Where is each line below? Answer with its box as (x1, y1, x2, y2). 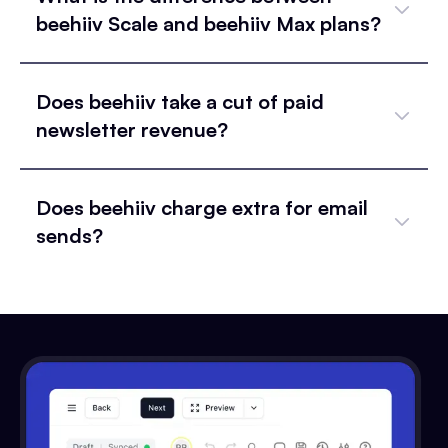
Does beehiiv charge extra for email (36, 195, 368, 220)
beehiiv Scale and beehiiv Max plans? (36, 11, 381, 36)
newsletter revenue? (36, 117, 228, 142)
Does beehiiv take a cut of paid (36, 89, 324, 114)
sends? (36, 223, 103, 248)
